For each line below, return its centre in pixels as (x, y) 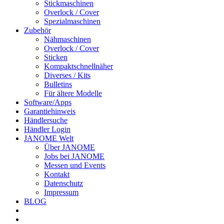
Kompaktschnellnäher (78, 66)
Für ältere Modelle (73, 93)
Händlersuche (46, 120)
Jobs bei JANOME (74, 156)
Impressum (61, 192)
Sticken (56, 57)
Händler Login (47, 129)
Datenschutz (63, 183)
